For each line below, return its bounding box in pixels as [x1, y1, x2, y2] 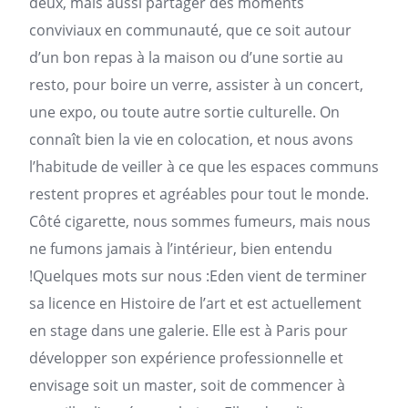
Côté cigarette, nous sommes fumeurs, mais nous [29, 211, 371, 231]
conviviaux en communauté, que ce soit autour [29, 20, 352, 40]
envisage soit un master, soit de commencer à [29, 375, 345, 395]
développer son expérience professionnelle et [29, 348, 343, 368]
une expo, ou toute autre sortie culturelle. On [29, 102, 340, 122]
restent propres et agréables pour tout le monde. [29, 184, 369, 204]
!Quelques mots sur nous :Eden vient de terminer [29, 266, 367, 286]
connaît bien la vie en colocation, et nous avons [29, 129, 353, 149]
